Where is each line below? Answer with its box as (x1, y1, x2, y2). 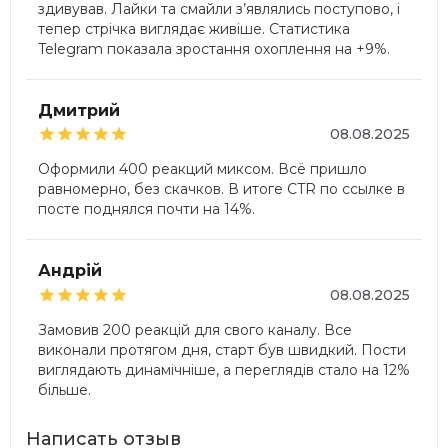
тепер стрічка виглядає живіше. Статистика (38, 19, 350, 38)
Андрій (38, 261, 102, 280)
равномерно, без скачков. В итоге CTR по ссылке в (38, 180, 405, 198)
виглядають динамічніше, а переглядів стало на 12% (38, 360, 410, 379)
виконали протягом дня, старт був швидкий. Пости (38, 340, 406, 359)
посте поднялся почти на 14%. (38, 200, 255, 218)
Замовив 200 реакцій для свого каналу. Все (38, 320, 352, 339)
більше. (38, 380, 91, 399)
